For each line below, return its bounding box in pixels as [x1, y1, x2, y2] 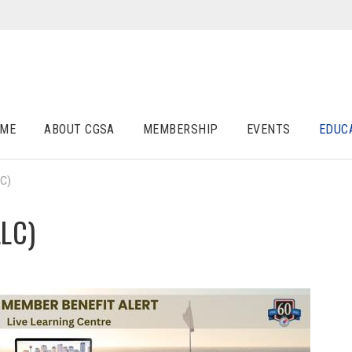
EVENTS [246, 122, 291, 137]
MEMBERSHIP [142, 122, 218, 137]
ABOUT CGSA [44, 122, 115, 137]
